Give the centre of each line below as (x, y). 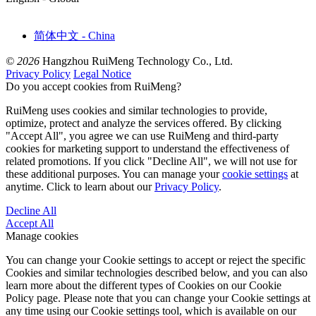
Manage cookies (42, 236)
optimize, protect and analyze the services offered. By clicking (144, 123)
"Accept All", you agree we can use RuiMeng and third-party (142, 135)
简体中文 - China (74, 35)
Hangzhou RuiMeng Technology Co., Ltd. (136, 61)
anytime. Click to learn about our (80, 186)
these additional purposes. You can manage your (114, 174)
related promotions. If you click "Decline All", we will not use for (151, 161)
